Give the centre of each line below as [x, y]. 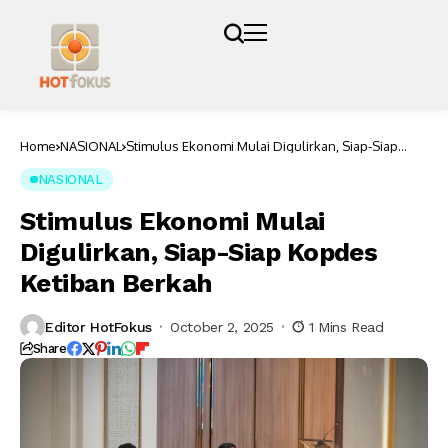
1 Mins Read [346, 326]
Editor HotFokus [98, 326]
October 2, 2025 [222, 326]
